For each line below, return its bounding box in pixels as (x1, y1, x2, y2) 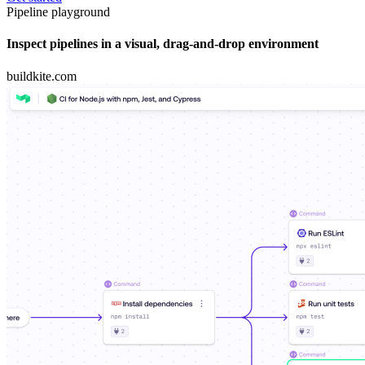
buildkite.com (7, 68, 77, 83)
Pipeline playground (7, 5, 110, 19)
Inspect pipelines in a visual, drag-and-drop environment (7, 37, 319, 51)
